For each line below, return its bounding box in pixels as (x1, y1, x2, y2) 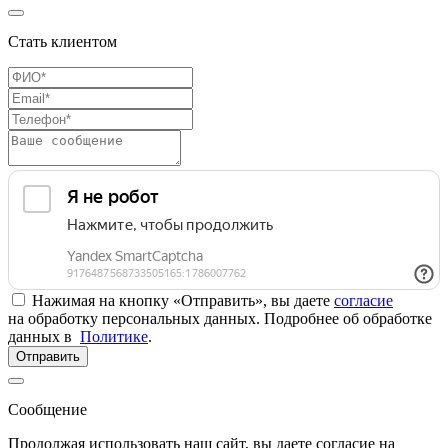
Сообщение (8, 400, 87, 418)
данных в (8, 327, 80, 345)
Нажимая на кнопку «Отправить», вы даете (32, 291, 334, 309)
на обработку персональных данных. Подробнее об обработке (8, 309, 432, 327)
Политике (80, 327, 148, 345)
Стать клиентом (8, 32, 117, 50)
